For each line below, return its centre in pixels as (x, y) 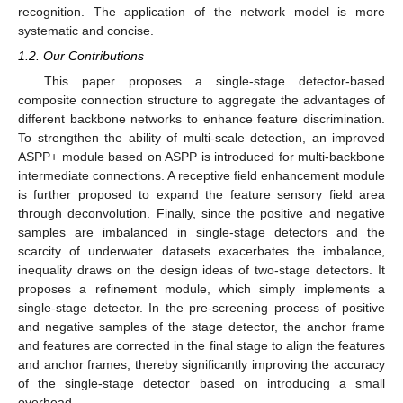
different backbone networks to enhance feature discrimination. (201, 119)
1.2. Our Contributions (81, 56)
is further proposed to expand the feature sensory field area (201, 195)
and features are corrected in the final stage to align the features (201, 346)
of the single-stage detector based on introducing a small (201, 384)
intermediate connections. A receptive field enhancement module (201, 176)
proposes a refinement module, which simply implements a (201, 289)
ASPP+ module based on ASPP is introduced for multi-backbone (201, 157)
